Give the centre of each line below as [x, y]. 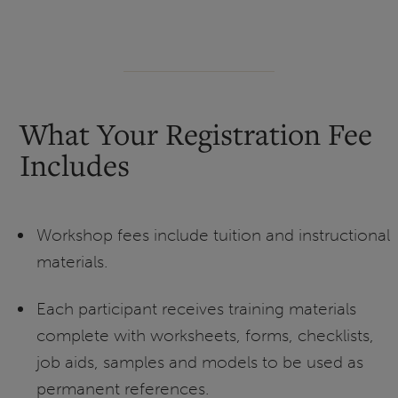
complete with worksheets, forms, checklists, [205, 336]
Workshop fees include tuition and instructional [213, 235]
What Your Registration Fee [196, 134]
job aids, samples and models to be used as [199, 362]
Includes [75, 165]
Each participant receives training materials [196, 309]
